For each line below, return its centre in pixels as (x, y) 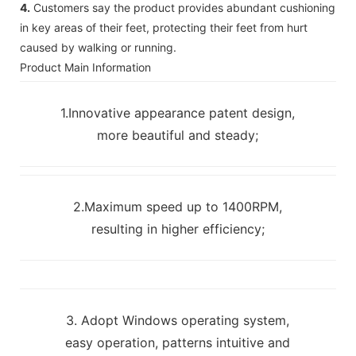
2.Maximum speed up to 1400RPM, (178, 206)
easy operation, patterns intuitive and (178, 342)
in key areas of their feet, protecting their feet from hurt (164, 27)
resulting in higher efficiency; (178, 228)
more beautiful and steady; (178, 135)
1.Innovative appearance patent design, (178, 112)
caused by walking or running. (98, 47)
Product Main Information (85, 67)
